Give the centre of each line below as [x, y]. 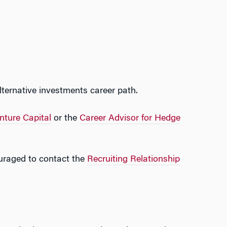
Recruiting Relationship [133, 160]
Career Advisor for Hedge [130, 119]
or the [65, 119]
